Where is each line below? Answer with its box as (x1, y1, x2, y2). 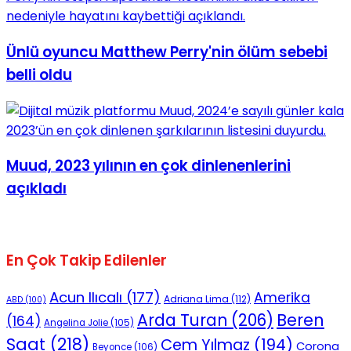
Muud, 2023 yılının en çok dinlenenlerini (6, 155, 291, 177)
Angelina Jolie (44, 316, 108, 329)
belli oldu (6, 63, 72, 85)
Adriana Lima (164, 291, 229, 306)
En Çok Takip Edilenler (6, 249, 167, 271)
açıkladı (6, 178, 67, 200)
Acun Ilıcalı (49, 287, 122, 307)
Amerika (254, 288, 310, 307)
